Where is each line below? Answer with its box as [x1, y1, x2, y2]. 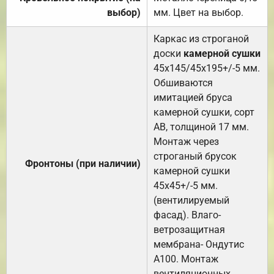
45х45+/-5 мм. [154, 179, 218, 191]
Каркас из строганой [154, 32, 249, 45]
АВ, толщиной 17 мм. [154, 120, 249, 133]
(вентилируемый [154, 194, 229, 206]
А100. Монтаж [154, 253, 218, 265]
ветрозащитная [154, 223, 225, 235]
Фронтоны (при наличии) [25, 157, 141, 169]
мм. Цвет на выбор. [154, 6, 243, 18]
